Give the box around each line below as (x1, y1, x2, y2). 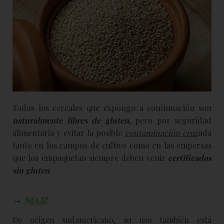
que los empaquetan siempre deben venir (12, 152, 168, 163)
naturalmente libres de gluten (12, 114, 129, 125)
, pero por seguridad (128, 114, 211, 125)
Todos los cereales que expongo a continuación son (12, 102, 211, 113)
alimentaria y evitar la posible (12, 127, 125, 138)
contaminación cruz (124, 127, 199, 138)
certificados (168, 152, 211, 163)
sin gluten (12, 164, 49, 175)
